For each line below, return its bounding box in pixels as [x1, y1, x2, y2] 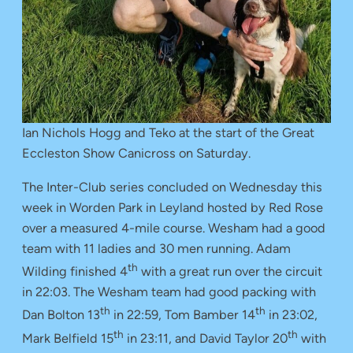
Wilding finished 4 [22, 264, 128, 280]
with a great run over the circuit [138, 264, 322, 280]
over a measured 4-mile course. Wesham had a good [22, 220, 325, 236]
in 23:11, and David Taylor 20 [124, 331, 288, 346]
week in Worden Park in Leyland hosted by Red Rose [22, 199, 323, 215]
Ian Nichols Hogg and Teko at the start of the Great [22, 125, 314, 141]
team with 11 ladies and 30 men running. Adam [22, 240, 291, 256]
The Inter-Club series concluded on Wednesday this [22, 179, 322, 195]
